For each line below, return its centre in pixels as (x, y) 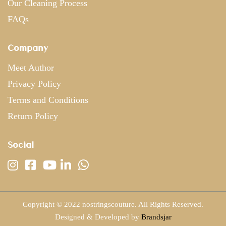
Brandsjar (156, 217)
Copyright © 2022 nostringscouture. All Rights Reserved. (113, 204)
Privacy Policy (34, 84)
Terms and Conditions (48, 100)
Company (28, 47)
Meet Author (31, 68)
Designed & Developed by (98, 217)
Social (21, 144)
